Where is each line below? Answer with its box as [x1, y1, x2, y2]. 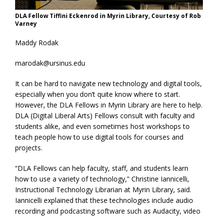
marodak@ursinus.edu [15, 58, 86, 68]
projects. [15, 143, 43, 153]
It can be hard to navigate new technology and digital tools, [15, 79, 202, 89]
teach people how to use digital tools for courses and [15, 132, 184, 142]
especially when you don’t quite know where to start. [15, 90, 181, 99]
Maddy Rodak [15, 38, 59, 48]
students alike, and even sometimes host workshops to [15, 122, 190, 131]
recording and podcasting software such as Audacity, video [15, 206, 201, 216]
